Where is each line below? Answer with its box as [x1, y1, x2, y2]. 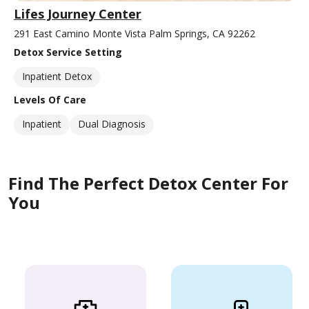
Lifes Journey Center [14, 5, 141, 22]
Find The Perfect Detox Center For [8, 171, 288, 195]
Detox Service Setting [14, 45, 122, 59]
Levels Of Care [14, 92, 86, 106]
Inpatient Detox [22, 69, 92, 83]
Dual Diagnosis [78, 117, 146, 130]
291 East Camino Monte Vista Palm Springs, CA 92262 [14, 26, 255, 40]
